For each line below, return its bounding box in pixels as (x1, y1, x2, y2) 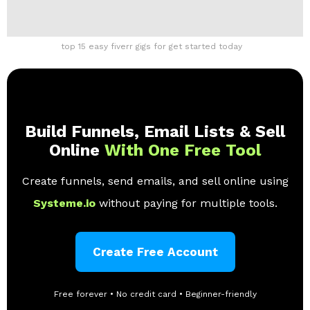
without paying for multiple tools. (98, 196, 277, 210)
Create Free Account (92, 244, 218, 259)
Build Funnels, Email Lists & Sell (25, 121, 285, 141)
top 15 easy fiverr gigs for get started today (61, 41, 242, 51)
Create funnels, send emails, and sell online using (21, 174, 289, 188)
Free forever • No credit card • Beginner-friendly (53, 289, 257, 299)
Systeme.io (33, 196, 99, 210)
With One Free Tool (104, 140, 261, 160)
